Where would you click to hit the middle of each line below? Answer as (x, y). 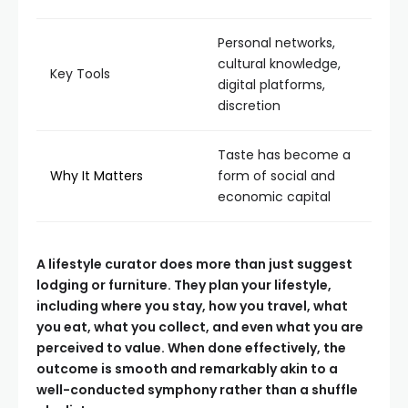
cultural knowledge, (279, 64)
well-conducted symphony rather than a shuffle (197, 390)
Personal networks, (276, 43)
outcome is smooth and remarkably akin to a (187, 369)
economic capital (274, 197)
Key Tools (80, 74)
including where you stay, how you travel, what (192, 306)
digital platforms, (271, 85)
